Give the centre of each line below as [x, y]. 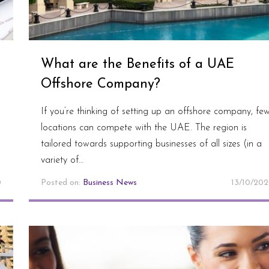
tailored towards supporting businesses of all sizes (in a [151, 144]
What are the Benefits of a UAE [137, 64]
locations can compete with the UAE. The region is [144, 128]
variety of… [62, 160]
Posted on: [62, 183]
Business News [110, 183]
